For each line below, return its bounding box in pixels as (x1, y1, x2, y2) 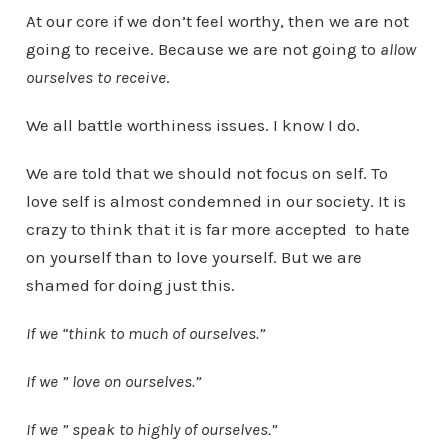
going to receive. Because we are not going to (25, 38, 380, 59)
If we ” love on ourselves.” (25, 370, 201, 391)
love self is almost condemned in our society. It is (25, 190, 406, 211)
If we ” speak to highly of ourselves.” (25, 418, 281, 439)
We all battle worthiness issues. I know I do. (25, 114, 360, 135)
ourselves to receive (25, 66, 166, 87)
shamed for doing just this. (25, 274, 235, 295)
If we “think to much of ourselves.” (25, 322, 265, 343)
